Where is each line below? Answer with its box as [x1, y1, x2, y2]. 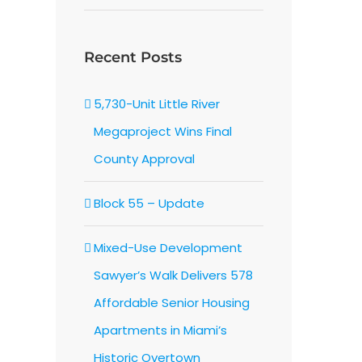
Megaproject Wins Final [93, 122, 232, 140]
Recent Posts [83, 48, 182, 66]
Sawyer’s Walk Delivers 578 [93, 266, 253, 284]
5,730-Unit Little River [93, 95, 220, 112]
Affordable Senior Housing [93, 293, 250, 311]
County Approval [93, 149, 195, 167]
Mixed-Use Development [93, 238, 242, 256]
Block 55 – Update [93, 194, 204, 212]
